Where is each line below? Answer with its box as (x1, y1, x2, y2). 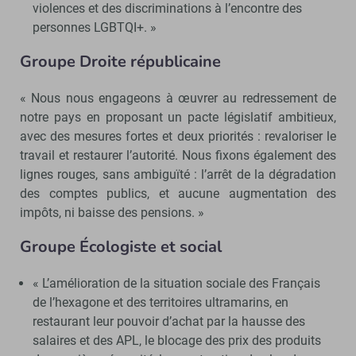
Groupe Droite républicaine (20, 50, 221, 72)
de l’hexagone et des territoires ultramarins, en (32, 294, 288, 310)
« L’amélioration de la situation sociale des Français (32, 275, 320, 291)
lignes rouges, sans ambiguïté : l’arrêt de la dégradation (20, 166, 336, 182)
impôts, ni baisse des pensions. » (20, 204, 204, 220)
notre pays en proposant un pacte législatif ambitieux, (20, 109, 336, 125)
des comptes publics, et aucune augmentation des (20, 185, 336, 201)
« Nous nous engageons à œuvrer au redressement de (20, 90, 336, 106)
